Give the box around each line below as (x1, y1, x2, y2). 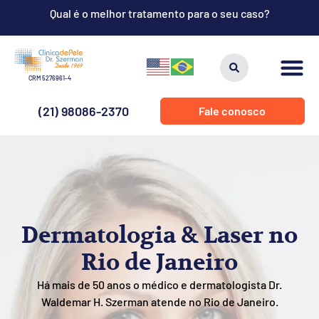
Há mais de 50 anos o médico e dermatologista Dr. (37, 278, 282, 292)
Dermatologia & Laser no (21, 221, 298, 251)
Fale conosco (199, 104, 266, 117)
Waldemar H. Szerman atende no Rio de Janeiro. (41, 295, 278, 309)
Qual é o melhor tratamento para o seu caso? (49, 6, 270, 20)
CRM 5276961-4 (28, 74, 71, 82)
